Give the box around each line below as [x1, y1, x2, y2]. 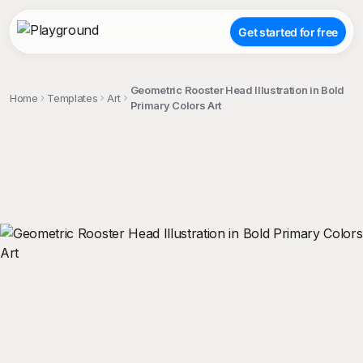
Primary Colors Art [130, 99, 221, 112]
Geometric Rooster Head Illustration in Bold [130, 83, 344, 96]
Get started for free [238, 24, 338, 39]
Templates [47, 91, 98, 105]
